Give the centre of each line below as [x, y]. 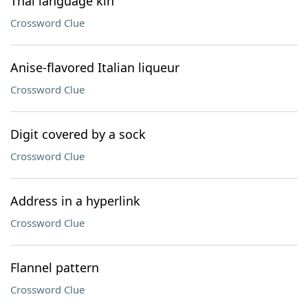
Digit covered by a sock [78, 134]
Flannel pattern [55, 267]
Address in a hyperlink [75, 201]
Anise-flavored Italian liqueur [95, 67]
